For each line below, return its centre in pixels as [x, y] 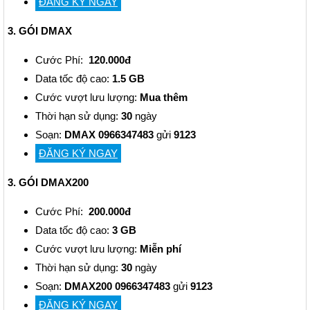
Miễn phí [161, 249]
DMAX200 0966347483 [117, 286]
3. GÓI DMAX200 [48, 183]
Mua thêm [164, 98]
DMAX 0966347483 [109, 135]
